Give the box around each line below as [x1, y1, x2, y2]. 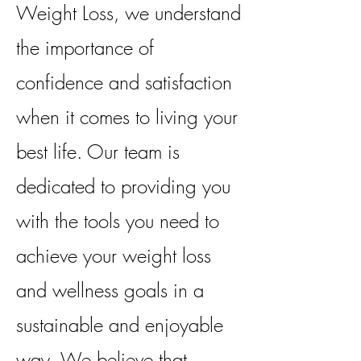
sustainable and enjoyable [16, 312, 223, 338]
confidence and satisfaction [16, 69, 232, 95]
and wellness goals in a [16, 277, 204, 303]
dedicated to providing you [16, 173, 230, 199]
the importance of [16, 35, 154, 60]
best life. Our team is [16, 139, 180, 164]
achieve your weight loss [16, 243, 211, 268]
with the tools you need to [16, 208, 219, 234]
